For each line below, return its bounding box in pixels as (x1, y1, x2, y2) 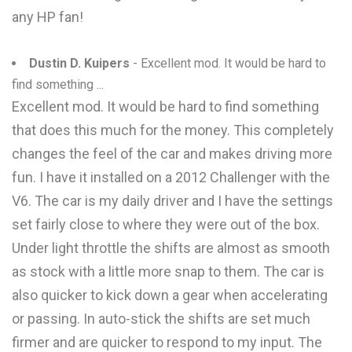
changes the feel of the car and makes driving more (12, 145, 332, 162)
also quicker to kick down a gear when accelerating (12, 287, 328, 303)
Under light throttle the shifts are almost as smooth (12, 240, 330, 256)
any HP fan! (12, 9, 83, 25)
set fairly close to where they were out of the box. (12, 216, 320, 233)
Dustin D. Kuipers (29, 56, 130, 71)
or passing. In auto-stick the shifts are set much (12, 310, 310, 327)
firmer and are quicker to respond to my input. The (12, 334, 322, 350)
